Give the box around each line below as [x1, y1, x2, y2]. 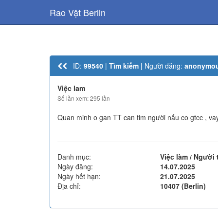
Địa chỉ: [57, 181, 81, 191]
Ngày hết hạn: [57, 171, 101, 181]
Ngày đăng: [57, 162, 93, 171]
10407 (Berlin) [160, 181, 206, 191]
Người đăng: [145, 61, 184, 71]
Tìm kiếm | [109, 61, 145, 71]
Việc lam [57, 83, 85, 93]
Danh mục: [57, 152, 91, 162]
